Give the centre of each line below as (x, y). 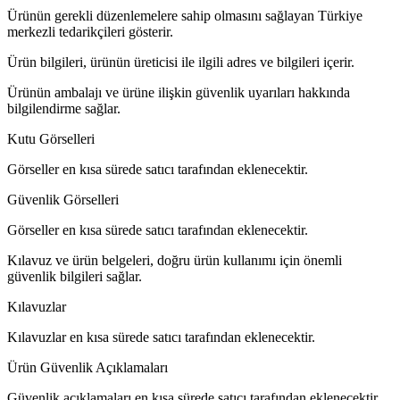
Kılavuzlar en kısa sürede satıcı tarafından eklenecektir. (161, 337)
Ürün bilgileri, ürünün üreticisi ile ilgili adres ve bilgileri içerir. (181, 62)
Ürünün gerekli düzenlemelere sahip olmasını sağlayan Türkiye (185, 16)
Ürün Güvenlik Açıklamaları (87, 368)
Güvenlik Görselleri (63, 200)
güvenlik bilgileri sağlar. (75, 277)
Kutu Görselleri (51, 139)
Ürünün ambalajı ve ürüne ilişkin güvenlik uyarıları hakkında (179, 93)
